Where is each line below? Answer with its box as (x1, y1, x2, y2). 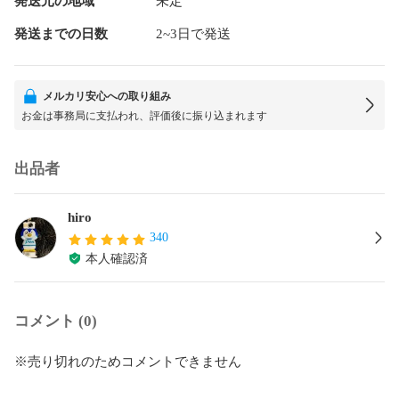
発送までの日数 (14, 26, 108, 41)
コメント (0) (14, 312, 97, 330)
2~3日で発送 (155, 26, 231, 41)
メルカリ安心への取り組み (43, 89, 171, 102)
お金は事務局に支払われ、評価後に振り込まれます (21, 109, 267, 122)
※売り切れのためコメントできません (14, 354, 241, 369)
